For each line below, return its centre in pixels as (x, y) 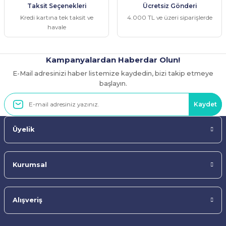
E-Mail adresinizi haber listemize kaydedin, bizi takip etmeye (113, 73)
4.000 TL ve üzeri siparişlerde (169, 17)
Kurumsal (30, 164)
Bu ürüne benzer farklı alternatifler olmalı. (78, 7)
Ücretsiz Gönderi (169, 6)
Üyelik (23, 129)
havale (56, 27)
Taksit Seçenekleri (56, 6)
